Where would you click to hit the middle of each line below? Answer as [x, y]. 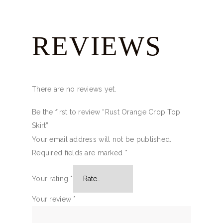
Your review [53, 199]
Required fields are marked [78, 153]
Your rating [51, 179]
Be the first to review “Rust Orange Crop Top [106, 112]
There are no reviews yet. [74, 89]
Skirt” [40, 126]
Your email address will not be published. [102, 140]
